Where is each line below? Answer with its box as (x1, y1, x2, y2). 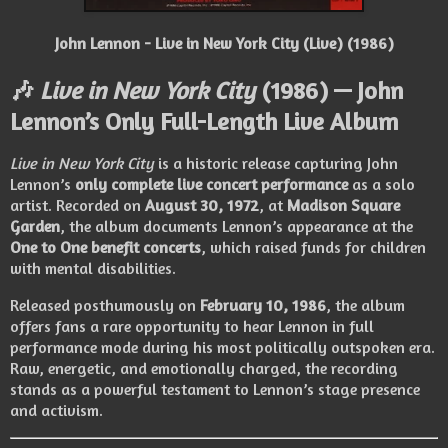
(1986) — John (255, 76, 403, 106)
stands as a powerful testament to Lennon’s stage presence (10, 378, 420, 399)
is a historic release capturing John (154, 153, 398, 174)
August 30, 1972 (145, 195, 259, 216)
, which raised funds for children (201, 237, 426, 258)
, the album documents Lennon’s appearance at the (60, 216, 413, 237)
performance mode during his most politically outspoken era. (10, 336, 435, 357)
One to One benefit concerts (10, 237, 201, 258)
